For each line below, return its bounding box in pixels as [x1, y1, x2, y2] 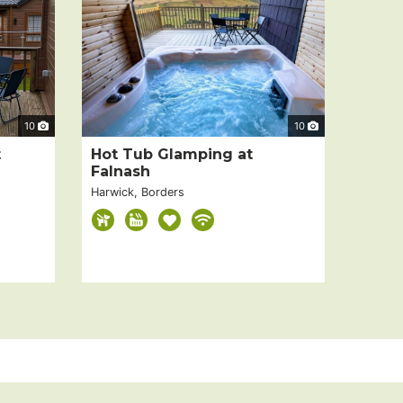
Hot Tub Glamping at [91, 146, 253, 164]
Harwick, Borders [91, 185, 184, 200]
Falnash [91, 163, 150, 181]
